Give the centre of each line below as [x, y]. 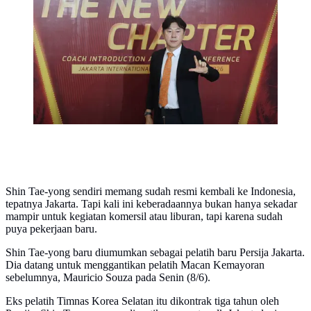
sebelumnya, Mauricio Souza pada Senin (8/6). [108, 278]
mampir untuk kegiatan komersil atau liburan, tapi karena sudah [144, 217]
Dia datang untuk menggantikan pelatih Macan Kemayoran [135, 265]
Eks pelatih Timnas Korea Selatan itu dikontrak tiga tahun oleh [142, 301]
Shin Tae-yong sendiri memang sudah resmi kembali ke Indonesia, [151, 192]
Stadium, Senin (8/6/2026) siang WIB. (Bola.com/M [148, 22]
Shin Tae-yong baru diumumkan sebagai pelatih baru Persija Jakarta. [155, 253]
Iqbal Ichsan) [62, 34]
